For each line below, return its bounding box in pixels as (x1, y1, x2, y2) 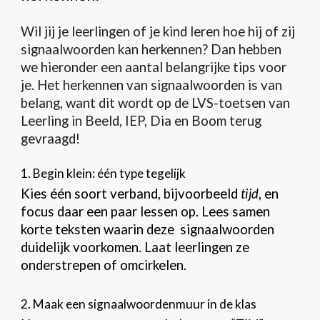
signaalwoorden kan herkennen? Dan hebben (21, 41, 282, 57)
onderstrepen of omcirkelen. (21, 257, 187, 274)
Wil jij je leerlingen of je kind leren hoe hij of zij (21, 24, 296, 39)
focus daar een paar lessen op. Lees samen (21, 204, 271, 220)
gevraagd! (21, 131, 81, 146)
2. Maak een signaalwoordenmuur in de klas (21, 296, 257, 311)
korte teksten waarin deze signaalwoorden (21, 221, 275, 238)
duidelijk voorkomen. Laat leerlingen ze (21, 239, 250, 256)
